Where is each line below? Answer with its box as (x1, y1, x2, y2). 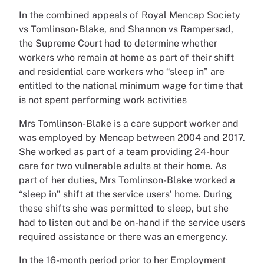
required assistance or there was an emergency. (19, 231, 230, 242)
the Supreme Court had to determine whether (19, 38, 217, 49)
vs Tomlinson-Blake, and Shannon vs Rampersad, (19, 24, 233, 35)
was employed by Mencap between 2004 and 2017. (19, 132, 245, 143)
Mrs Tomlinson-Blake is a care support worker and (19, 118, 239, 129)
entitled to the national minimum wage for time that (19, 80, 243, 91)
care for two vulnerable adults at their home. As (19, 160, 226, 171)
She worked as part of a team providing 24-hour (19, 146, 229, 157)
